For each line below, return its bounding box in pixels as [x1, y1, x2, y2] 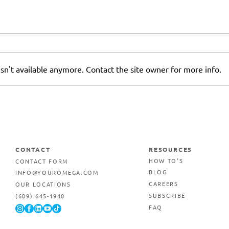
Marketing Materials [45, 118, 136, 130]
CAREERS [149, 180, 178, 187]
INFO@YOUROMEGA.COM [15, 168, 99, 176]
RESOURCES [149, 145, 193, 154]
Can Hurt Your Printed [45, 105, 144, 118]
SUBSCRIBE [149, 192, 186, 199]
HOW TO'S [149, 157, 184, 164]
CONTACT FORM [15, 156, 68, 165]
